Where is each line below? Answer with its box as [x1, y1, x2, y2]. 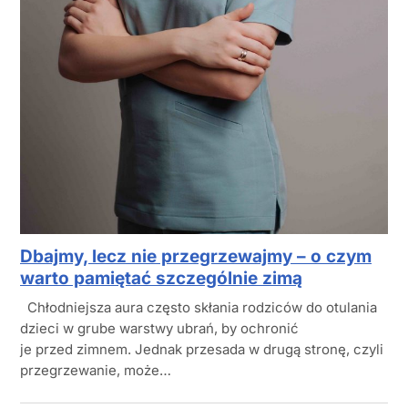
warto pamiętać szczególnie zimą [20, 267, 302, 289]
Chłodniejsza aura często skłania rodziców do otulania [20, 298, 377, 316]
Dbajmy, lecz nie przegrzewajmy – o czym [20, 245, 372, 267]
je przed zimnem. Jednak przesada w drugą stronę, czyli [20, 340, 383, 358]
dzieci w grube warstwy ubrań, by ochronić [20, 319, 299, 337]
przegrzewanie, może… [20, 361, 171, 379]
